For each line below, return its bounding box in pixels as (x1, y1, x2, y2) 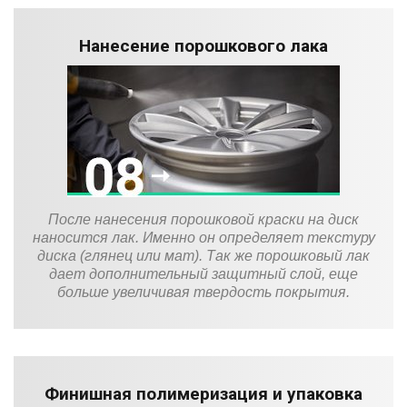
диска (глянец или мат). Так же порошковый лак (37, 247, 370, 263)
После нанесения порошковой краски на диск (48, 211, 359, 227)
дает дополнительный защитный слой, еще (49, 265, 358, 282)
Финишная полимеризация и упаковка (45, 382, 362, 404)
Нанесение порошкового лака (79, 35, 328, 56)
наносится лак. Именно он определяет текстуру (32, 229, 375, 245)
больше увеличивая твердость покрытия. (57, 283, 350, 300)
